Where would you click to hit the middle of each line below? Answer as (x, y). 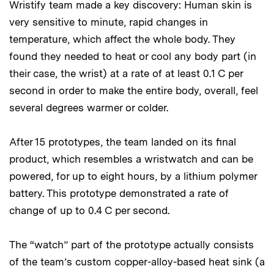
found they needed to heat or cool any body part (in (133, 57)
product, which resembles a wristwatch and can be (131, 159)
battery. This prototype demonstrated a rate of (119, 194)
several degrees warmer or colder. (89, 108)
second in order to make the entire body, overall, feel (134, 91)
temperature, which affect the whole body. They (122, 39)
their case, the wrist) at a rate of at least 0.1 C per (126, 74)
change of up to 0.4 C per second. (89, 211)
